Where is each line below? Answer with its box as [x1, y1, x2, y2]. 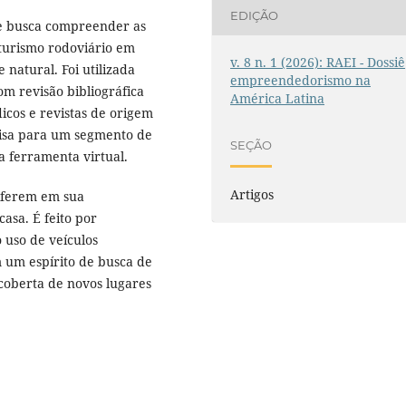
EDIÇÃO [230, 8, 279, 24]
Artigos [230, 185, 275, 203]
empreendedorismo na [230, 71, 372, 89]
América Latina [230, 89, 325, 107]
